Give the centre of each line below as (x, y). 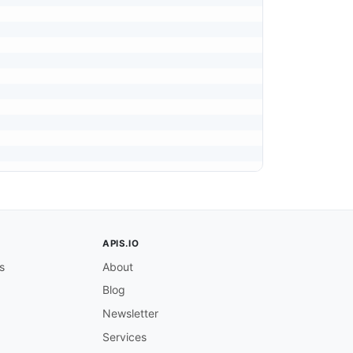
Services (124, 336)
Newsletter (130, 314)
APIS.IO (121, 244)
